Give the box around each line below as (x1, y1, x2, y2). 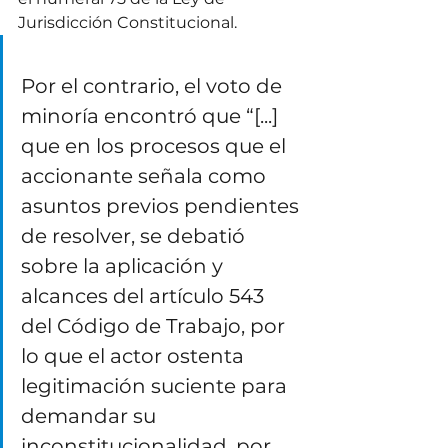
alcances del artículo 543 (21, 284, 269, 309)
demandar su (21, 404, 161, 429)
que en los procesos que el (21, 134, 291, 159)
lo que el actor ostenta (21, 344, 249, 369)
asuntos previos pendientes (21, 194, 304, 219)
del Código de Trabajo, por (21, 314, 290, 339)
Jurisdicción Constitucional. (18, 13, 241, 33)
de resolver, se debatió (21, 224, 250, 249)
